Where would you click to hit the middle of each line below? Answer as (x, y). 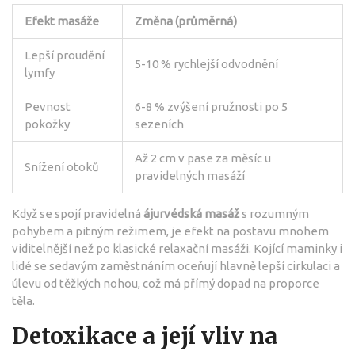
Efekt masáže (62, 21)
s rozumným (274, 213)
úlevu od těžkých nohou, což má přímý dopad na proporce (166, 283)
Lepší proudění (65, 55)
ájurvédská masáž (191, 213)
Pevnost (48, 106)
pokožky (47, 124)
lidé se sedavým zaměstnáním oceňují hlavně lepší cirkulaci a (176, 265)
